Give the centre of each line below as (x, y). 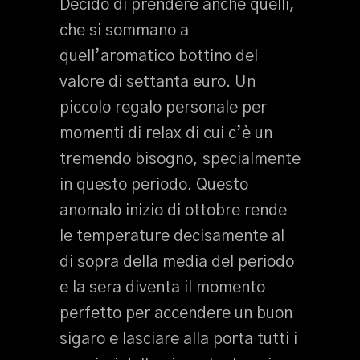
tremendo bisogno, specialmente (180, 159)
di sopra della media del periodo (177, 262)
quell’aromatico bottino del (159, 56)
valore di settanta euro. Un (157, 82)
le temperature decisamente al (172, 236)
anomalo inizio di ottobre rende (173, 211)
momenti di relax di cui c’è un (166, 133)
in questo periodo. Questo (154, 185)
